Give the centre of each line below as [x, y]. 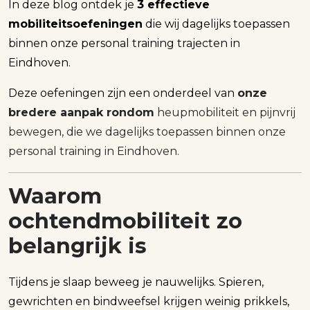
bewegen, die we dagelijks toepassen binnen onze [147, 132]
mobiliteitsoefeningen [75, 24]
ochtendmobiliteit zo [125, 221]
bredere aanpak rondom [81, 113]
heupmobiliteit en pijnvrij [225, 113]
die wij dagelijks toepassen [216, 24]
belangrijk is [77, 246]
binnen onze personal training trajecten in [124, 44]
